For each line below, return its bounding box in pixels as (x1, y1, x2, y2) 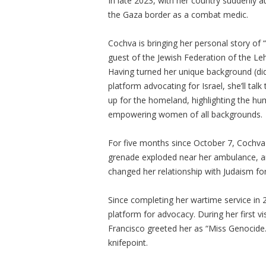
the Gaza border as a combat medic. (108, 9, 248, 20)
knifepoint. (108, 237, 150, 248)
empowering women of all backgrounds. (108, 109, 265, 120)
